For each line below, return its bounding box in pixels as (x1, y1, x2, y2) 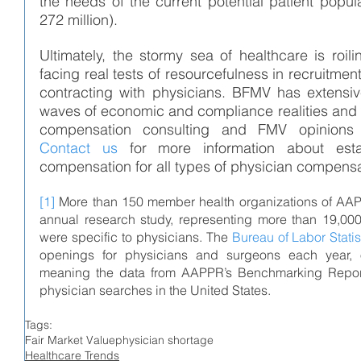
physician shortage (115, 332, 214, 347)
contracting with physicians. (39, 82, 232, 102)
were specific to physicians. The (39, 228, 232, 245)
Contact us (39, 138, 118, 157)
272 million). (39, 10, 118, 29)
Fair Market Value (25, 332, 115, 347)
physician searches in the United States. (39, 281, 271, 298)
